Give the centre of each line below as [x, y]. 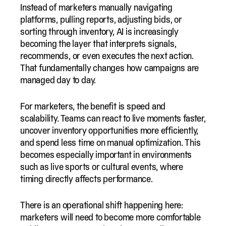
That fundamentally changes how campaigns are [110, 68]
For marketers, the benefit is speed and [93, 106]
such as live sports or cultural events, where [102, 167]
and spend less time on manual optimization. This [110, 143]
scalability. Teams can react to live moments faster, [113, 118]
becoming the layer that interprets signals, [98, 44]
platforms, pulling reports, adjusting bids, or [101, 19]
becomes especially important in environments [106, 155]
